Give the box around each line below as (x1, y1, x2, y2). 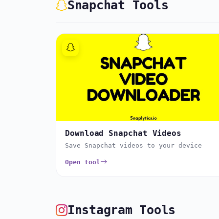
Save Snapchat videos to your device (65, 141, 202, 149)
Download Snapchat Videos (65, 128, 182, 138)
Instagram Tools (67, 203, 176, 218)
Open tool (65, 158, 100, 166)
